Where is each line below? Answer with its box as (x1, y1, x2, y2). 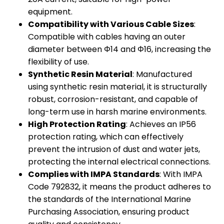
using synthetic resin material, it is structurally (28, 81, 207, 93)
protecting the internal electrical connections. (28, 156, 210, 168)
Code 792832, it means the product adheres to (28, 181, 211, 193)
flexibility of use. (28, 56, 89, 68)
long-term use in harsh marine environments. (28, 106, 206, 118)
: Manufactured (132, 68, 192, 80)
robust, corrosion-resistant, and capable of (28, 93, 198, 105)
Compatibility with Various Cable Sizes (28, 18, 194, 30)
